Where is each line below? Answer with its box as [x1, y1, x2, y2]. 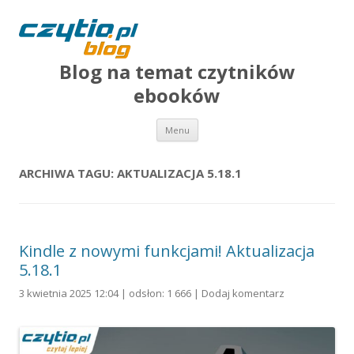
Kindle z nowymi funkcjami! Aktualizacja [19, 240, 314, 262]
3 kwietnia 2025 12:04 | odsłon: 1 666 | [19, 286, 201, 300]
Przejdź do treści [198, 116, 284, 131]
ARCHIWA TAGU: [19, 165, 117, 181]
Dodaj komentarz [201, 286, 284, 300]
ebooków [134, 82, 220, 108]
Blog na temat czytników [58, 58, 296, 85]
